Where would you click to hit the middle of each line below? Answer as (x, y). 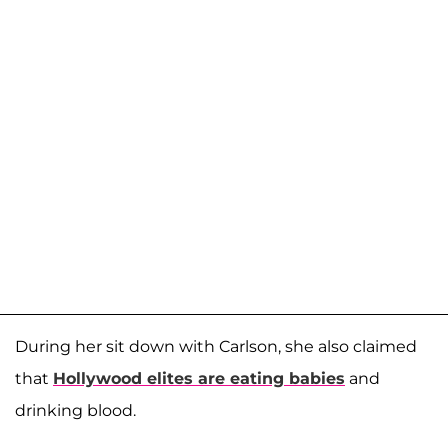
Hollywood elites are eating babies (199, 379)
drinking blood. (75, 411)
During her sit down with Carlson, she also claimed (216, 347)
